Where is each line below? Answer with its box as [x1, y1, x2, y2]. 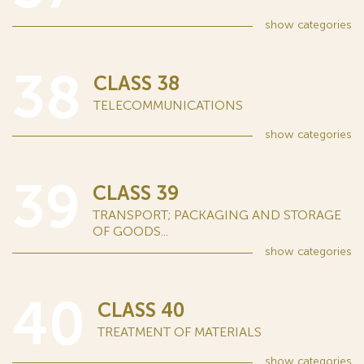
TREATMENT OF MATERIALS [97, 324, 262, 340]
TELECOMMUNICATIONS [93, 97, 243, 113]
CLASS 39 [93, 181, 179, 205]
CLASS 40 [97, 298, 184, 322]
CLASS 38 [93, 71, 180, 95]
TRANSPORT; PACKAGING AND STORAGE [93, 207, 341, 223]
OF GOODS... [93, 223, 168, 239]
